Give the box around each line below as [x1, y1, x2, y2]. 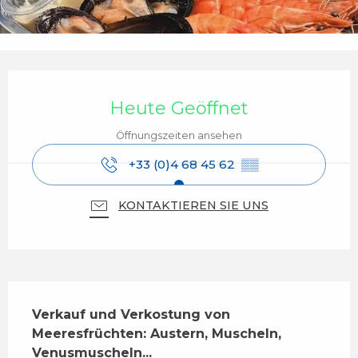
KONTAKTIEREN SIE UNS [118, 197, 268, 213]
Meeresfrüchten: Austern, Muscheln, [32, 325, 281, 341]
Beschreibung [8, 282, 125, 302]
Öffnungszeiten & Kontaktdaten [8, 72, 279, 92]
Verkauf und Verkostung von [32, 306, 230, 322]
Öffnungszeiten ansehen [116, 129, 242, 141]
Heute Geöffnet [109, 97, 249, 120]
